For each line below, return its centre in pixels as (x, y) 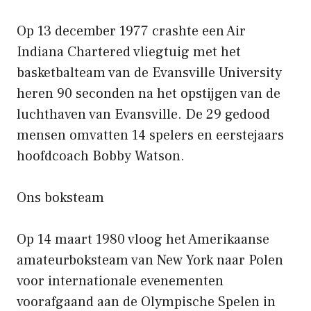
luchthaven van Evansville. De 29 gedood (143, 114)
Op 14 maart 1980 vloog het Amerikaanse (143, 239)
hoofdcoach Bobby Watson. (101, 156)
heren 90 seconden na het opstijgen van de (149, 93)
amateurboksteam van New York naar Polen (150, 260)
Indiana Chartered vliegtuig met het (129, 52)
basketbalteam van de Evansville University (149, 73)
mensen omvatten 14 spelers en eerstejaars (150, 135)
